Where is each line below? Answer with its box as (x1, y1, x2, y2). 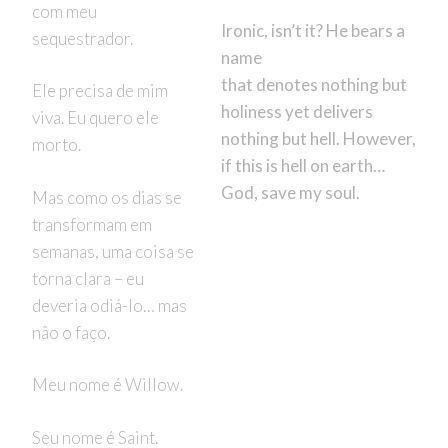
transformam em (31, 213, 152, 235)
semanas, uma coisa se (31, 240, 194, 262)
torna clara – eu (31, 267, 144, 289)
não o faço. (31, 321, 110, 343)
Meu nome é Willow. (31, 374, 183, 396)
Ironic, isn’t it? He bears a (220, 20, 405, 42)
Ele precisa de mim (31, 80, 168, 102)
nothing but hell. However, (220, 128, 416, 150)
